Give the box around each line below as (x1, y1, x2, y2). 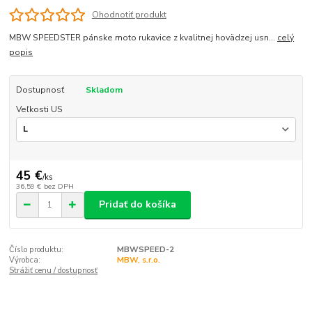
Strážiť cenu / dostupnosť (9, 265, 98, 276)
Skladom (85, 84, 123, 95)
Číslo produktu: (9, 244, 64, 255)
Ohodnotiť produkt (91, 8, 166, 20)
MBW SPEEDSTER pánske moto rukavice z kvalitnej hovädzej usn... (9, 31, 278, 43)
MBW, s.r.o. (116, 254, 160, 265)
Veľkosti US (15, 104, 63, 116)
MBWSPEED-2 (116, 244, 174, 255)
